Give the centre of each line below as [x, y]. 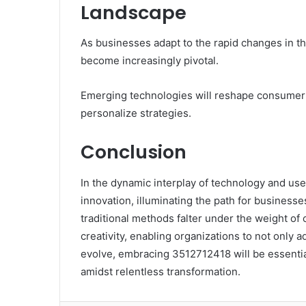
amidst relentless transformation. [161, 271]
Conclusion [134, 152]
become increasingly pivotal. [150, 61]
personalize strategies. [136, 113]
